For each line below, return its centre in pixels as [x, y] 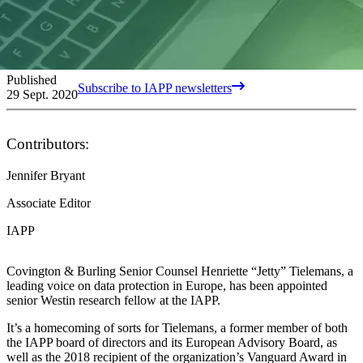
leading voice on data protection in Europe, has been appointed [167, 285]
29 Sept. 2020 [42, 94]
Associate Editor [49, 203]
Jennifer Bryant [46, 175]
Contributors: [48, 143]
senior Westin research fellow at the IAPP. [113, 300]
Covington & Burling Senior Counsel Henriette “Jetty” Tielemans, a [180, 271]
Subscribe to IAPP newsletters [155, 88]
